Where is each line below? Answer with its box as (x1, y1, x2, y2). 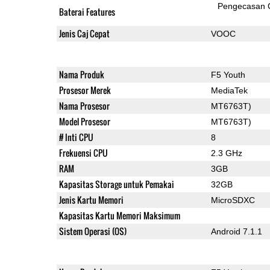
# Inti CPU (58, 130, 93, 143)
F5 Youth (210, 69, 245, 80)
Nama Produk (58, 67, 104, 81)
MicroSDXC (210, 195, 255, 205)
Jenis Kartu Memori (58, 193, 124, 206)
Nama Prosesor (58, 99, 110, 112)
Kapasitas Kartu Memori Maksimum (58, 209, 180, 222)
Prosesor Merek (58, 83, 111, 96)
